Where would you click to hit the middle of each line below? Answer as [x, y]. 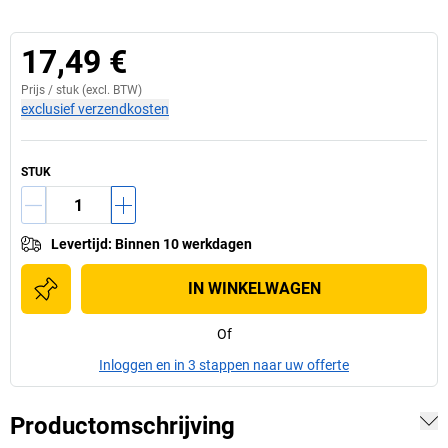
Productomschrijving [122, 426]
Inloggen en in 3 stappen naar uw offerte [224, 365]
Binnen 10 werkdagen [183, 244]
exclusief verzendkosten [95, 109]
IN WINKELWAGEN [254, 288]
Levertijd [79, 244]
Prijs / [38, 90]
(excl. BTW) [110, 90]
